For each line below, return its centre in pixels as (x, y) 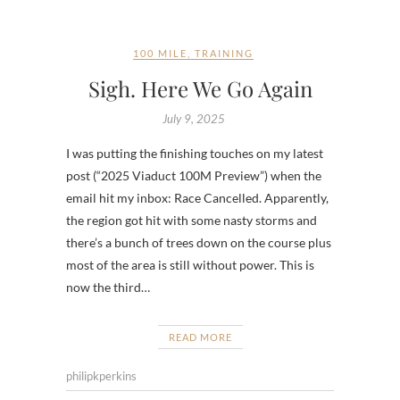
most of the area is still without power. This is (190, 265)
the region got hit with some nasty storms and (192, 221)
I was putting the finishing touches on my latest (195, 154)
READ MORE (200, 337)
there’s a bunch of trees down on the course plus (199, 243)
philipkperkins (101, 376)
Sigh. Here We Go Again (200, 89)
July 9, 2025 (193, 119)
